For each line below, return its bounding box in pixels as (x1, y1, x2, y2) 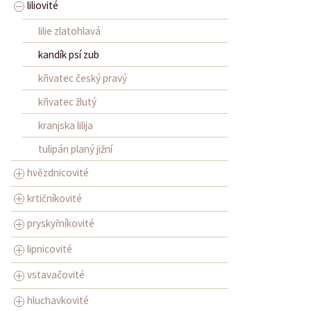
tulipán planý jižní (37, 142, 112, 155)
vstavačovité (27, 268, 85, 282)
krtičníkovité (27, 191, 82, 205)
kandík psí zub (37, 47, 99, 61)
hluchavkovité (27, 293, 89, 307)
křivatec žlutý (37, 94, 96, 108)
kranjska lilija (37, 118, 93, 132)
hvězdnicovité (27, 165, 89, 179)
